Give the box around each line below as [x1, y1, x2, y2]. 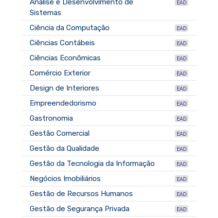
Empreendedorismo [30, 98, 96, 108]
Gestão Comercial [30, 128, 90, 138]
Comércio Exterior [30, 68, 91, 77]
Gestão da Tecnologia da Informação [30, 159, 155, 168]
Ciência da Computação [30, 23, 109, 32]
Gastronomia [30, 113, 73, 123]
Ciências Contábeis [30, 38, 95, 47]
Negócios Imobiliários [30, 174, 101, 183]
